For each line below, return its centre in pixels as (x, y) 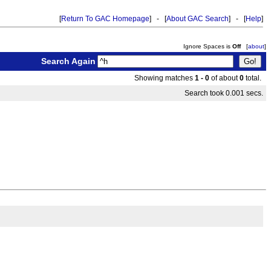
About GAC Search (198, 19)
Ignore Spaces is (208, 46)
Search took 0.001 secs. (224, 93)
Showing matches (165, 78)
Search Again (68, 61)
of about (224, 78)
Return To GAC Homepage (105, 19)
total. (253, 78)
